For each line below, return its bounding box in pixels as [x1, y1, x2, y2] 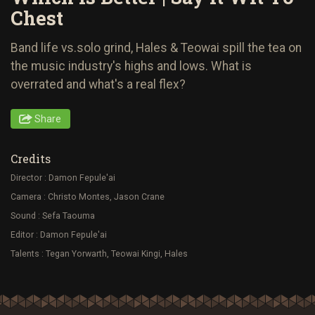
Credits [11, 150, 51, 166]
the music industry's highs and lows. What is [11, 58, 252, 73]
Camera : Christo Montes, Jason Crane [11, 191, 165, 202]
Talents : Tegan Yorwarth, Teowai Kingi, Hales [11, 249, 188, 259]
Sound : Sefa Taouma [11, 210, 95, 221]
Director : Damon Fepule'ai [11, 172, 115, 183]
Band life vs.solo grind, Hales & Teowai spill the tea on [11, 40, 302, 55]
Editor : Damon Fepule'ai [11, 230, 107, 240]
